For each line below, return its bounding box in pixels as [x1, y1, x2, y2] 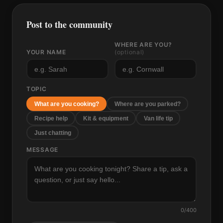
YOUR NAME [26, 48, 66, 56]
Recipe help [34, 114, 68, 122]
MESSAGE [26, 146, 59, 153]
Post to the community [26, 18, 112, 31]
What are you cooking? [34, 100, 99, 108]
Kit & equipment [83, 114, 128, 122]
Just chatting [34, 129, 71, 136]
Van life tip [143, 114, 173, 122]
